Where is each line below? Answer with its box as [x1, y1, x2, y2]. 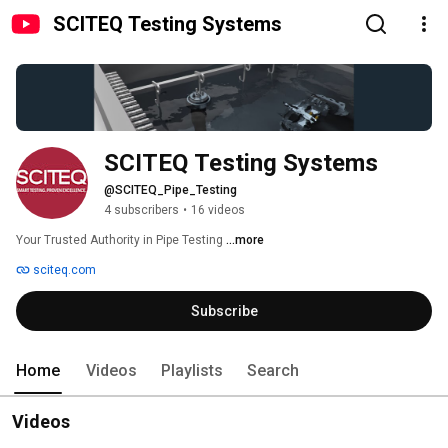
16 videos [191, 203, 245, 218]
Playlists [161, 361, 223, 381]
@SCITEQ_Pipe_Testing [104, 183, 237, 198]
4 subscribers [104, 203, 179, 218]
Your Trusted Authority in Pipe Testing [16, 233, 226, 248]
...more [226, 233, 264, 248]
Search [247, 361, 299, 381]
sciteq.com [30, 263, 96, 278]
